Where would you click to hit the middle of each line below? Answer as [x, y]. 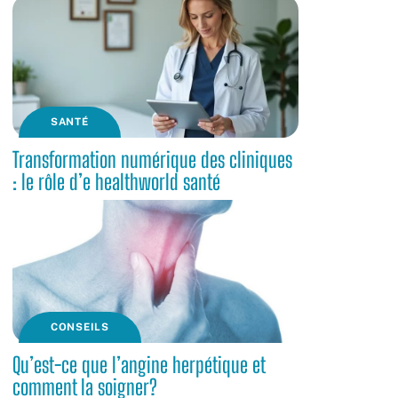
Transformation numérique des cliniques [152, 159]
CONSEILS [80, 327]
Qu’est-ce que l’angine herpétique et [139, 365]
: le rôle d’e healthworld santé [116, 182]
